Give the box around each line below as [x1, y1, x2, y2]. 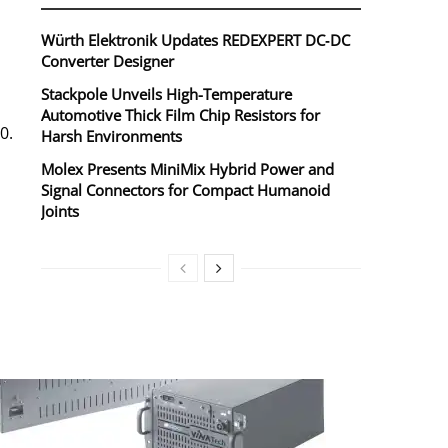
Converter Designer [41, 51, 174, 72]
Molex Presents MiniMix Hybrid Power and [41, 159, 334, 180]
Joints [41, 201, 79, 222]
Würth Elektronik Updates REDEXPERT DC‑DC [41, 30, 350, 51]
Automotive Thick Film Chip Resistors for [41, 105, 320, 126]
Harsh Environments [41, 126, 182, 147]
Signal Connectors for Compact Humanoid [41, 180, 330, 201]
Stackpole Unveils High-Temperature [41, 84, 292, 105]
